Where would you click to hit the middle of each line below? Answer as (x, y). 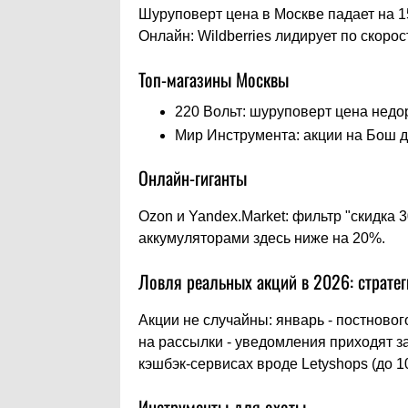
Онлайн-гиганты (193, 178)
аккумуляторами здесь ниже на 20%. (262, 239)
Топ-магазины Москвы (214, 80)
